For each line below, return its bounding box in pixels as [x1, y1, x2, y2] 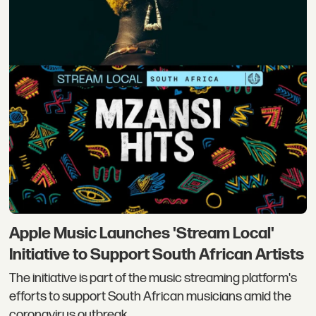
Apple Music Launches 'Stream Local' [9, 223, 275, 243]
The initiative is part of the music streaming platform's [9, 270, 298, 287]
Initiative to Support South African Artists [9, 244, 305, 265]
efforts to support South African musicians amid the [9, 288, 292, 305]
